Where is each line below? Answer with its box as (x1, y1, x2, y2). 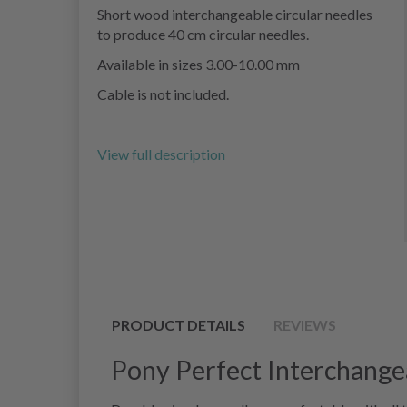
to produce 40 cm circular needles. (97, 25, 309, 44)
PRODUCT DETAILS (112, 316, 245, 334)
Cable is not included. (97, 85, 229, 104)
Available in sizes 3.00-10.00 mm (97, 55, 300, 74)
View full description (97, 145, 225, 164)
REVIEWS (273, 316, 336, 334)
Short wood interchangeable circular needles (97, 5, 372, 24)
